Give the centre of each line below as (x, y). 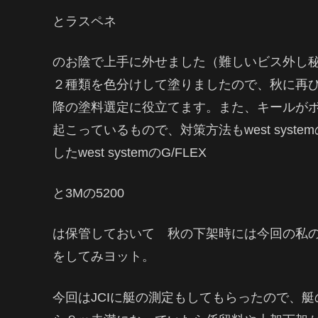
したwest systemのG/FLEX (130, 153)
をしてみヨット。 (104, 257)
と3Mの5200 (88, 193)
